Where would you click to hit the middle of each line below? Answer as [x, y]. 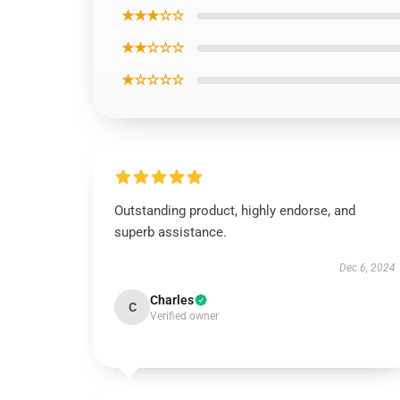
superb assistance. [171, 232]
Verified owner [184, 316]
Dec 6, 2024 [367, 268]
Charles [172, 300]
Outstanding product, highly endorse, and [235, 211]
